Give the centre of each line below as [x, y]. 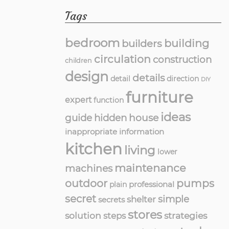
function [109, 100]
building [187, 43]
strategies [186, 216]
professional [152, 185]
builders [142, 44]
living [140, 151]
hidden [110, 118]
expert [78, 100]
